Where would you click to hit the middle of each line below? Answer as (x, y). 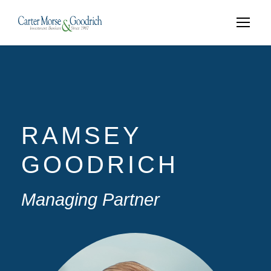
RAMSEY (81, 135)
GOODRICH (100, 165)
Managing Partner (90, 200)
